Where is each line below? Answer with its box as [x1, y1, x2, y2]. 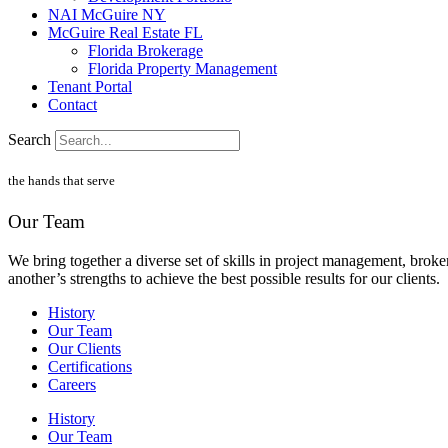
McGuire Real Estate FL [48, 24, 203, 41]
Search [8, 131, 51, 148]
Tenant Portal [48, 78, 132, 95]
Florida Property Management [88, 60, 277, 77]
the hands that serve [8, 173, 115, 189]
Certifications [48, 358, 132, 376]
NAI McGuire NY [48, 6, 166, 23]
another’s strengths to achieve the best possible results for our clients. [8, 270, 440, 288]
